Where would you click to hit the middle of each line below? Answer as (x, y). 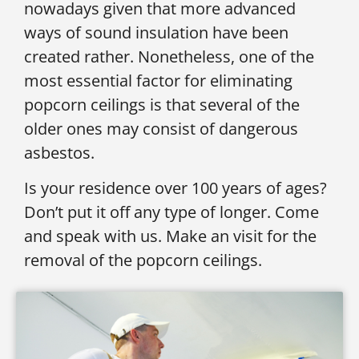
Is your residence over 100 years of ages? (175, 188)
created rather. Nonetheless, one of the (169, 56)
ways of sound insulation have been (156, 32)
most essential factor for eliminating (158, 80)
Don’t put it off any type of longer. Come (171, 212)
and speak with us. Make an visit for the (170, 236)
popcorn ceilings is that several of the (162, 104)
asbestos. (59, 152)
